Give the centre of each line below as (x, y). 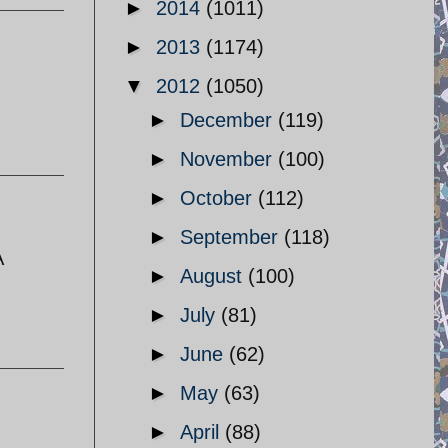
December (229, 120)
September (232, 237)
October (219, 198)
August (214, 276)
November (229, 159)
